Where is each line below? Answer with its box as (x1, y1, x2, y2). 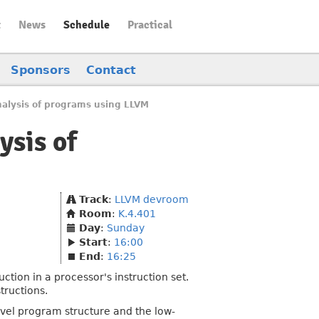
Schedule (63, 18, 110, 32)
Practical (127, 18, 172, 32)
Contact (86, 63, 136, 77)
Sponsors (11, 63, 70, 77)
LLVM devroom (115, 194, 189, 205)
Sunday (107, 222, 145, 234)
